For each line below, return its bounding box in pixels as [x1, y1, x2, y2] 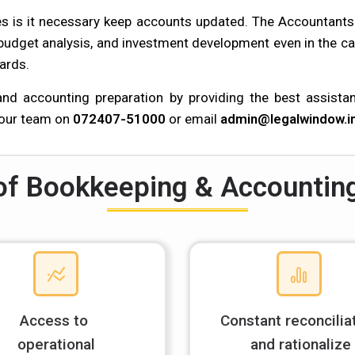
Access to [20, 311, 93, 330]
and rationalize [246, 335, 352, 353]
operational [17, 335, 95, 353]
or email [166, 111, 220, 127]
